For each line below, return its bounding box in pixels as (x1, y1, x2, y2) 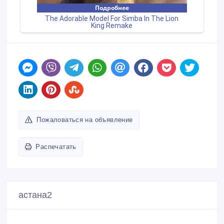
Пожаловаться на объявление (36, 115, 133, 123)
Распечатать (35, 142, 76, 150)
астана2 (18, 189, 52, 200)
